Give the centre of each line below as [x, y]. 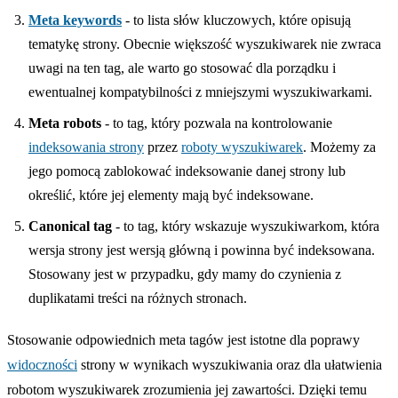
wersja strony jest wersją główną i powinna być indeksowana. [202, 250]
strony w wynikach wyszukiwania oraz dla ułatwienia [230, 364]
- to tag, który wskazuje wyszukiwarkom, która [246, 226]
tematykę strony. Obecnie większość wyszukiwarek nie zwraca [205, 44]
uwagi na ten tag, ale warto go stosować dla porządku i [182, 68]
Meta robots [65, 123]
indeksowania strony [86, 147]
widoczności [42, 364]
